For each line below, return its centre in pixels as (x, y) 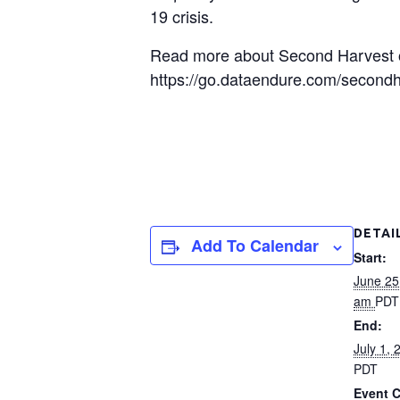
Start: (370, 257)
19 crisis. (182, 16)
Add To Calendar (255, 246)
